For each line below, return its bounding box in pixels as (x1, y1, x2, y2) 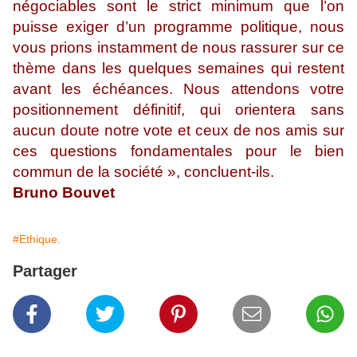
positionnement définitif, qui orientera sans (13, 101, 344, 119)
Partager (13, 262, 77, 280)
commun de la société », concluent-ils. (13, 163, 274, 181)
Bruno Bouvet (13, 184, 119, 202)
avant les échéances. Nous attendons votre (13, 80, 344, 98)
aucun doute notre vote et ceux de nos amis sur (13, 122, 344, 139)
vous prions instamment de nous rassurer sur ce (13, 39, 344, 57)
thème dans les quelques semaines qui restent (13, 60, 344, 77)
